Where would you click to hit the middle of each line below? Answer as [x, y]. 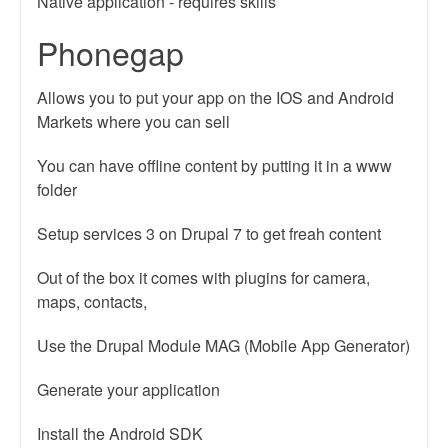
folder [57, 189]
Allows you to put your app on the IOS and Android [215, 97]
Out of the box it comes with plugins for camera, [203, 277]
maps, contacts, [92, 301]
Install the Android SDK [120, 433]
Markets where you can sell [133, 121]
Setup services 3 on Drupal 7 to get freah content [209, 233]
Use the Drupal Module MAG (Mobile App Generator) [223, 345]
